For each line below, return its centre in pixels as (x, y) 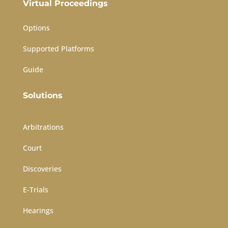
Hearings (38, 211)
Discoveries (42, 169)
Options (36, 28)
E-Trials (35, 190)
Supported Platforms (58, 49)
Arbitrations (43, 127)
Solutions (42, 96)
